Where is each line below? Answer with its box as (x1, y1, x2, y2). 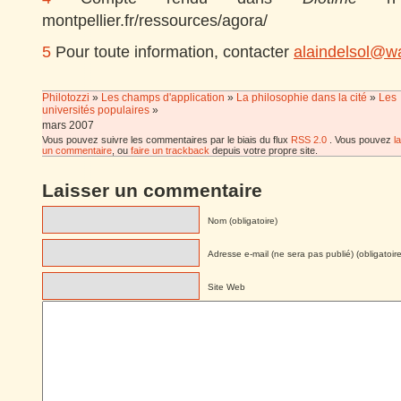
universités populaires (42, 103, 149, 116)
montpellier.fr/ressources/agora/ (42, 11, 268, 30)
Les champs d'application (101, 90, 225, 104)
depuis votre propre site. (209, 144, 318, 156)
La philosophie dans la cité (236, 90, 367, 104)
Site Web (208, 281, 245, 292)
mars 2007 (42, 118, 94, 132)
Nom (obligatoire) (208, 215, 277, 226)
